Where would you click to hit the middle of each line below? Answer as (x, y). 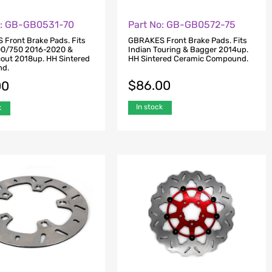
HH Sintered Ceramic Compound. (188, 59)
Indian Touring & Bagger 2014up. (188, 50)
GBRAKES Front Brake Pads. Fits (187, 41)
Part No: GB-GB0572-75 (182, 24)
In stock (149, 107)
